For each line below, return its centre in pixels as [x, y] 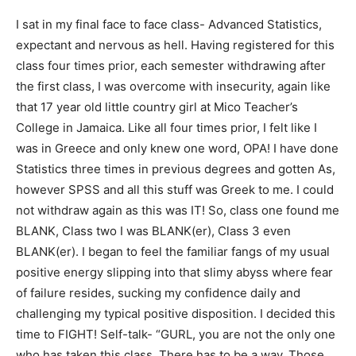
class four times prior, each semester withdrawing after [171, 65]
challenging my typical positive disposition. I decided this [176, 313]
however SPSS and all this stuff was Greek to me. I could [175, 189]
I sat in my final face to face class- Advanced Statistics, [169, 24]
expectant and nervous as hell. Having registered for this [175, 44]
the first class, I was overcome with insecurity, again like [173, 86]
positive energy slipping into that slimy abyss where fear [174, 272]
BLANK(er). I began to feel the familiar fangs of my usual [173, 251]
